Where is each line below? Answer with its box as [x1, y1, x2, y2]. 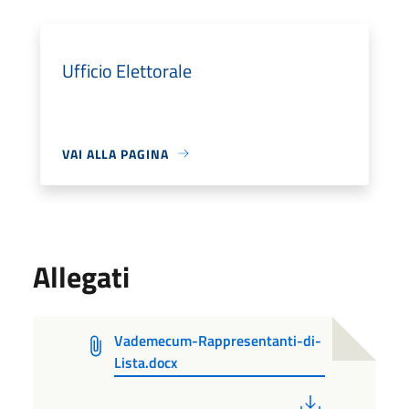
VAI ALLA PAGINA [62, 143, 169, 163]
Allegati [33, 254, 130, 299]
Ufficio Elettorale [62, 56, 192, 85]
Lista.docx [113, 351, 177, 373]
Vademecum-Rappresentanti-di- [113, 329, 321, 351]
